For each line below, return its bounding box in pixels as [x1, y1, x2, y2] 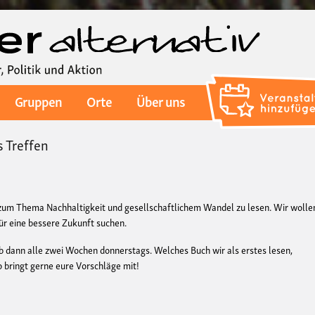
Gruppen [14, 89, 62, 112]
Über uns [136, 89, 186, 112]
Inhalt [157, 42, 180, 56]
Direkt [157, 11, 182, 25]
